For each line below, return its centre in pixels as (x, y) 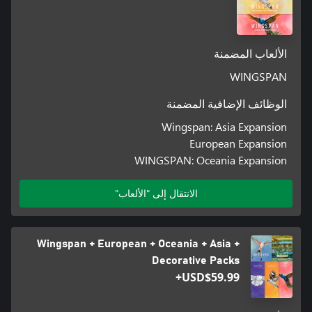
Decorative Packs (195, 260)
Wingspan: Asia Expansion (225, 126)
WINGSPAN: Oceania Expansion (211, 159)
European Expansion (239, 143)
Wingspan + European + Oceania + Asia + (138, 243)
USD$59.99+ (210, 277)
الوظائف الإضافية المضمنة (227, 104)
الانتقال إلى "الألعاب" (156, 193)
